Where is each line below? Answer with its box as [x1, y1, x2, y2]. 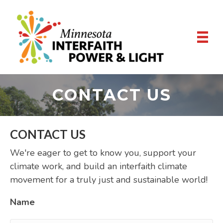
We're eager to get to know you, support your [10, 147, 196, 159]
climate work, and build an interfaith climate [10, 160, 187, 172]
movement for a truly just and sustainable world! [10, 174, 208, 186]
